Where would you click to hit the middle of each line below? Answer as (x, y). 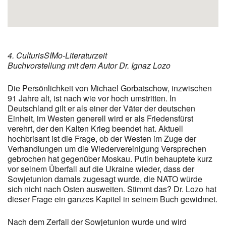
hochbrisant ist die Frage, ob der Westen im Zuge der (102, 138)
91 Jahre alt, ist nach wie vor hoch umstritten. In (92, 98)
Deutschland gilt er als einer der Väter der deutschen (101, 108)
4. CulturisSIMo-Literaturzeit (57, 55)
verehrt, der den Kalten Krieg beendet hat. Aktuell (95, 128)
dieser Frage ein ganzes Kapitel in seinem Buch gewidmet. (112, 199)
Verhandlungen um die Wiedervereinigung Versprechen (107, 148)
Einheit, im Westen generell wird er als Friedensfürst (100, 118)
